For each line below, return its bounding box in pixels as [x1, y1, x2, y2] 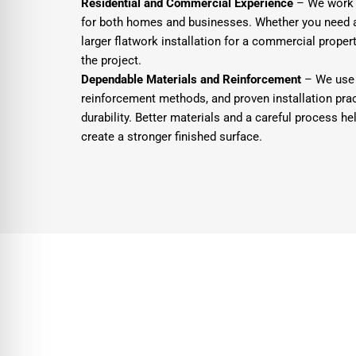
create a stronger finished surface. [81, 129, 262, 144]
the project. [81, 52, 141, 68]
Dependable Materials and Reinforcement [81, 72, 301, 87]
